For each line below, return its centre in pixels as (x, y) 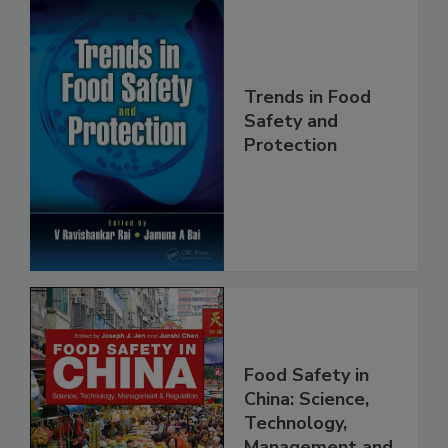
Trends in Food (307, 138)
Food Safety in (306, 416)
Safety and (291, 162)
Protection (290, 186)
